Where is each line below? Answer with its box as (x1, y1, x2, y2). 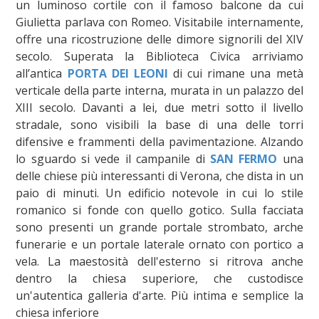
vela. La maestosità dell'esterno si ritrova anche (16, 253, 303, 269)
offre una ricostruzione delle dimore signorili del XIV (16, 31, 303, 47)
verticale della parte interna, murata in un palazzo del (16, 82, 303, 98)
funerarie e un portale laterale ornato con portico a (16, 236, 303, 252)
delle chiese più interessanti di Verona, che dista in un (16, 167, 303, 184)
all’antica (16, 65, 68, 81)
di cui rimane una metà (167, 65, 303, 81)
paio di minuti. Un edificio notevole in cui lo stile (16, 184, 303, 201)
